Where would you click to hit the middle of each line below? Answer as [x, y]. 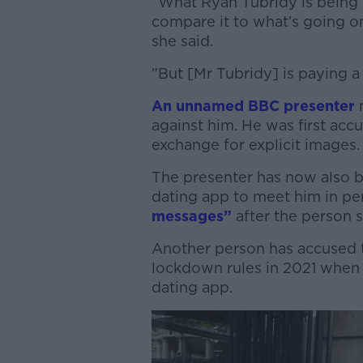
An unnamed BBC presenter [253, 106]
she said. [182, 41]
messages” [191, 216]
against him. [194, 125]
